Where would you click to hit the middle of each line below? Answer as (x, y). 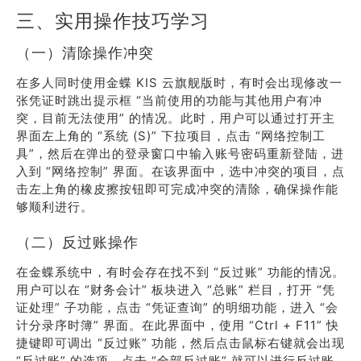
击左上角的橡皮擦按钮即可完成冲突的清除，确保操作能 (177, 189)
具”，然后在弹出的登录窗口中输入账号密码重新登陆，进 (180, 154)
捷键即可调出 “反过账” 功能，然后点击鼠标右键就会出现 (180, 343)
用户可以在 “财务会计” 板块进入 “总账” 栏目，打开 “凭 (176, 290)
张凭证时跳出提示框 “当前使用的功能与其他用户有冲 (169, 100)
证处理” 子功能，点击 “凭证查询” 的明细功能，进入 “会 (177, 307)
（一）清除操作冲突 (85, 53)
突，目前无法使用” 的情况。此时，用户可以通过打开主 (176, 118)
